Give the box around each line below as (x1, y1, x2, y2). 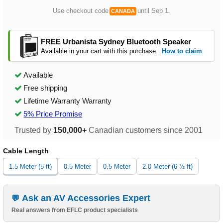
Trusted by (14, 126, 54, 135)
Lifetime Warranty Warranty (23, 97, 112, 106)
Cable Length (3, 147, 49, 155)
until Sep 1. (137, 7, 170, 15)
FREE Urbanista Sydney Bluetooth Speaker (41, 37, 192, 46)
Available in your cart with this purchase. (41, 47, 160, 55)
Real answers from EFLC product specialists (11, 207, 138, 214)
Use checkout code (53, 7, 109, 15)
